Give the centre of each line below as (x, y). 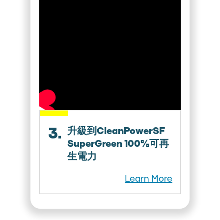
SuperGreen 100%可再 (118, 144)
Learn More (149, 179)
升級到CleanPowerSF (116, 131)
